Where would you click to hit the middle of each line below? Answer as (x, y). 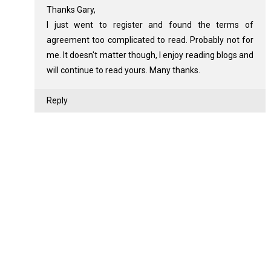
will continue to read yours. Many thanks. (123, 70)
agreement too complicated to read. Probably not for (150, 40)
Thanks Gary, (71, 10)
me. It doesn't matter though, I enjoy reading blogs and (150, 55)
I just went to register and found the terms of (150, 25)
